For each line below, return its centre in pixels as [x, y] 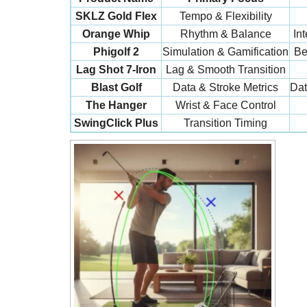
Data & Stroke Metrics [225, 87]
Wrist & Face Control [225, 105]
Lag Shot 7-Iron [116, 70]
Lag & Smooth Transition [225, 70]
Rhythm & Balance [225, 34]
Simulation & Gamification [225, 52]
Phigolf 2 [116, 52]
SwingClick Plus [116, 123]
